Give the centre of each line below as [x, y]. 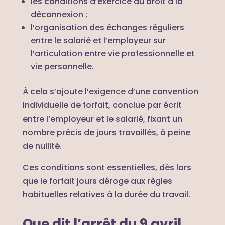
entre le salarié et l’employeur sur [98, 40]
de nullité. [42, 146]
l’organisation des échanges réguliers [107, 27]
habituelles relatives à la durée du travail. [106, 194]
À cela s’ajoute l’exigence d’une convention [110, 91]
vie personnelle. [62, 66]
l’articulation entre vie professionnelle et [113, 53]
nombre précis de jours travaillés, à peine [106, 132]
